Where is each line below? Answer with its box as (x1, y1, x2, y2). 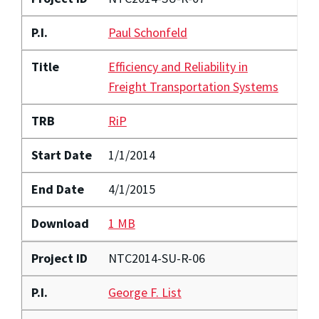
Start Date (31, 147, 92, 164)
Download (31, 215, 89, 232)
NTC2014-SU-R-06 (108, 250, 205, 267)
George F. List (108, 284, 182, 301)
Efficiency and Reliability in (108, 58, 248, 75)
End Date (31, 181, 84, 198)
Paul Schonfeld (108, 24, 187, 41)
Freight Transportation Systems (108, 78, 278, 95)
